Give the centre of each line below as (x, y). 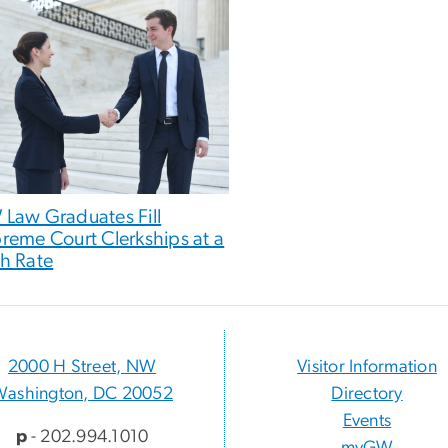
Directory (367, 394)
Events (367, 421)
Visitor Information (367, 367)
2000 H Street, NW (82, 367)
